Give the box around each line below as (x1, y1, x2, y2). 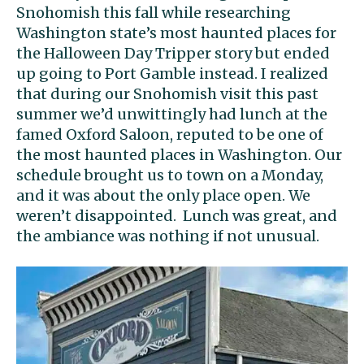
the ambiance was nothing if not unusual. (16, 226, 319, 245)
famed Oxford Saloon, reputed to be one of (16, 124, 323, 144)
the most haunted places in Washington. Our (16, 145, 342, 164)
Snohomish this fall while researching (16, 2, 291, 22)
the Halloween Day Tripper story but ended (16, 43, 330, 63)
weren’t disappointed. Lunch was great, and (16, 206, 337, 225)
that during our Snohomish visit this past (16, 84, 318, 103)
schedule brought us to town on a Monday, (16, 165, 323, 184)
